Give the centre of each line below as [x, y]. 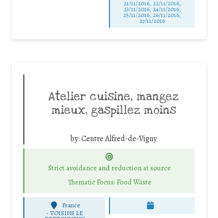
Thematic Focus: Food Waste [109, 182]
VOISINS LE [66, 213]
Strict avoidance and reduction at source [109, 168]
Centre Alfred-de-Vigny [119, 138]
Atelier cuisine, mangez [113, 97]
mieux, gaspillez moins [113, 110]
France [71, 205]
